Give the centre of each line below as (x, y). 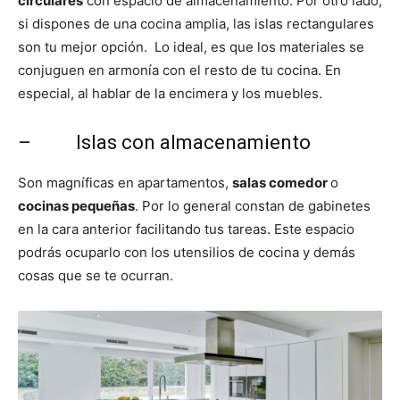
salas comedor (281, 183)
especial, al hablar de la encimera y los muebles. (170, 93)
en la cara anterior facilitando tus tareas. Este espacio (186, 229)
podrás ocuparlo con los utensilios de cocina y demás (187, 252)
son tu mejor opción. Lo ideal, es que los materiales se (191, 47)
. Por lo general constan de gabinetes (253, 206)
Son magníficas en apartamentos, (125, 183)
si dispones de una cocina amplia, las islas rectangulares (196, 24)
